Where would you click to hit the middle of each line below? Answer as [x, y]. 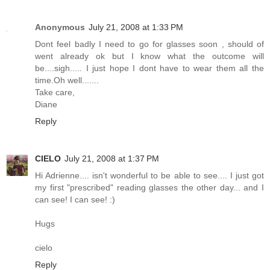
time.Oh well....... [67, 80]
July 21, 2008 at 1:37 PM [112, 159]
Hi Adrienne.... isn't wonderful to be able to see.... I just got [149, 176]
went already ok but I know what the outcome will [149, 56]
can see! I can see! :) [75, 200]
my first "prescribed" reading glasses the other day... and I [149, 188]
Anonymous [60, 27]
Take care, [55, 93]
